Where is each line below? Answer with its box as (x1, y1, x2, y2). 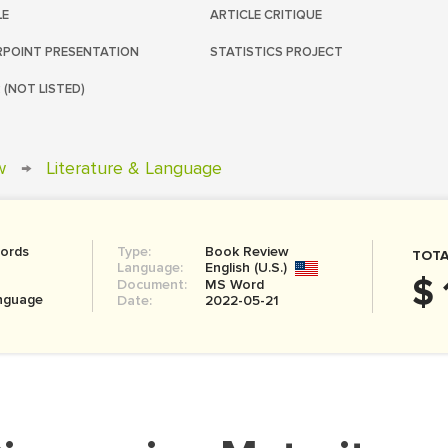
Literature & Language (46, 157, 222, 179)
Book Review (204, 243, 289, 260)
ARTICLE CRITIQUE (210, 7, 322, 23)
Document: (116, 276, 187, 293)
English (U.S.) (204, 259, 287, 276)
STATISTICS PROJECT (210, 44, 343, 60)
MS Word (204, 276, 264, 293)
